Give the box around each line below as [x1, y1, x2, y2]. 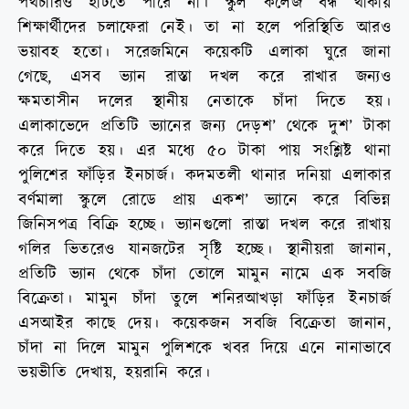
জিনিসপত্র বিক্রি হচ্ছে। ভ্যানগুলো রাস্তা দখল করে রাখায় [18, 213, 391, 236]
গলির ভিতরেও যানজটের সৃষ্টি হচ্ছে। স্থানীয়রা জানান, [18, 237, 391, 261]
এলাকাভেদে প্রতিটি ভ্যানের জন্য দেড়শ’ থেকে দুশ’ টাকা [18, 114, 391, 138]
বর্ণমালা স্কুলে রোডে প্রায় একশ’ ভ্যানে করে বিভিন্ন [18, 188, 391, 212]
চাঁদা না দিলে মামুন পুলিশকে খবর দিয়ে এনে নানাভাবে [18, 336, 391, 360]
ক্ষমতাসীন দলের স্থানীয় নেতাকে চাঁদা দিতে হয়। [18, 89, 391, 113]
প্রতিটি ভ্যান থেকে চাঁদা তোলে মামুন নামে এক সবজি [18, 262, 391, 286]
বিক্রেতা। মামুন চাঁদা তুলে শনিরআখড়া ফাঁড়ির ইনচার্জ [18, 287, 391, 310]
